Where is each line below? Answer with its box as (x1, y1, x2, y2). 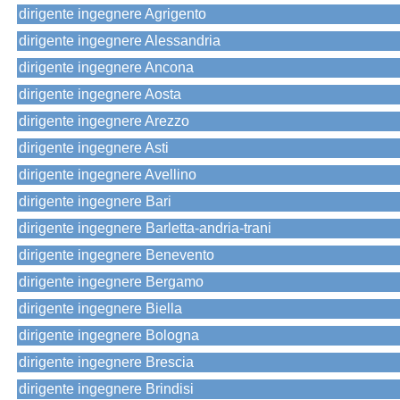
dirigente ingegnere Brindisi (19, 381, 194, 397)
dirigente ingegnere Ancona (19, 60, 194, 76)
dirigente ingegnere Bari (19, 194, 171, 210)
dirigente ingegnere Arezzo (19, 113, 189, 129)
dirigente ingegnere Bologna (19, 328, 199, 344)
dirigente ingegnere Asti (19, 140, 169, 156)
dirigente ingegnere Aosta (19, 87, 181, 103)
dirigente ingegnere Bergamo (19, 274, 204, 290)
